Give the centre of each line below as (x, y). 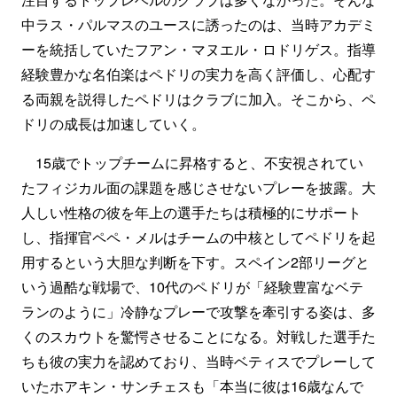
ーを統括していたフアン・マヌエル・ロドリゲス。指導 (198, 49)
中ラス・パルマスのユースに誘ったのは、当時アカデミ (198, 24)
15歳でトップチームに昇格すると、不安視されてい (192, 163)
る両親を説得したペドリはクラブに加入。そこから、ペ (198, 99)
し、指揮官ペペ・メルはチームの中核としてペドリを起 (198, 237)
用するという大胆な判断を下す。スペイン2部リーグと (195, 262)
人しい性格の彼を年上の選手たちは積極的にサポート (191, 212)
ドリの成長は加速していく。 (113, 124)
